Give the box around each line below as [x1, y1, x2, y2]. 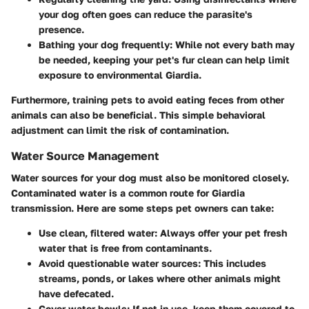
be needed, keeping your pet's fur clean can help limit [39, 54, 290, 66]
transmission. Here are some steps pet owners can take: [11, 202, 274, 215]
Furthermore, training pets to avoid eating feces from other [11, 94, 284, 106]
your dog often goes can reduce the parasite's [39, 8, 252, 20]
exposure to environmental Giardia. [39, 69, 201, 81]
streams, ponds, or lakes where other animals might [39, 272, 281, 285]
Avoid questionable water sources [39, 257, 198, 270]
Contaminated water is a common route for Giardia [11, 187, 245, 199]
